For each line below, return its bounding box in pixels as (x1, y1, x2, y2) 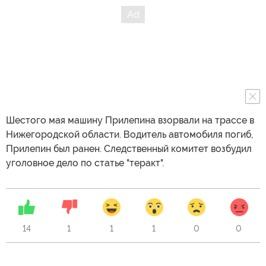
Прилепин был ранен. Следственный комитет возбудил (6, 143, 252, 154)
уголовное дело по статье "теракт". (6, 157, 164, 169)
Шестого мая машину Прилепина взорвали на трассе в (6, 115, 254, 126)
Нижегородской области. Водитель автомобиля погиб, (6, 129, 253, 140)
